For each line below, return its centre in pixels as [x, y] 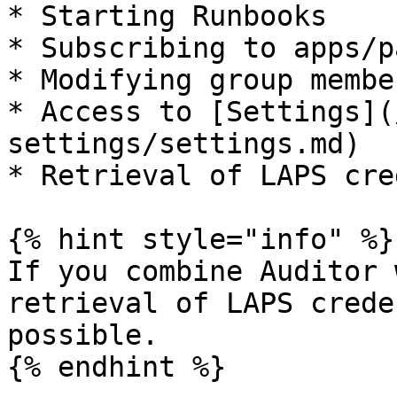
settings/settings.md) [184, 144]
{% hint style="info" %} [201, 239]
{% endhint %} [117, 367]
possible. [83, 335]
